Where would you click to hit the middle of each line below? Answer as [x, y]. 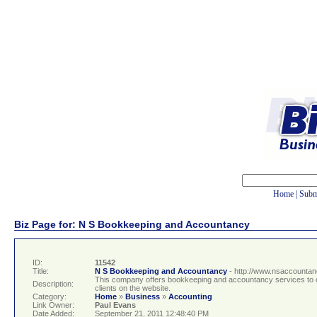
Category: [50, 297]
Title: [41, 271]
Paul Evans [115, 305]
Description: [53, 284]
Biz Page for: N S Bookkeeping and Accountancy [132, 224]
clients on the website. [133, 288]
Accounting [190, 297]
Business [143, 297]
